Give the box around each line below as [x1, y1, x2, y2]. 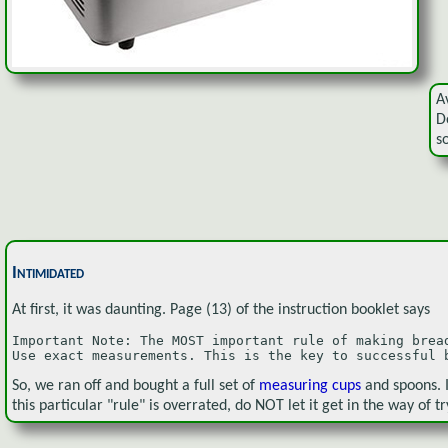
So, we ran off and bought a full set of [12, 377, 259, 394]
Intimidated [12, 263, 84, 283]
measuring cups [259, 377, 365, 394]
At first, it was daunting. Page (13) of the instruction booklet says [12, 301, 430, 318]
